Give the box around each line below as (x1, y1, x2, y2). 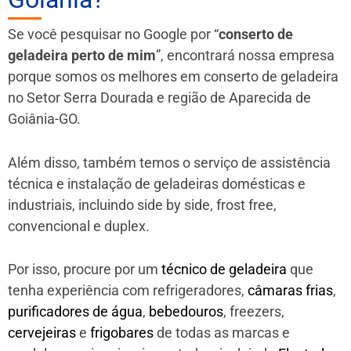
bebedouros (149, 303, 223, 320)
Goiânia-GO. (8, 110, 81, 127)
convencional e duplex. (8, 217, 150, 234)
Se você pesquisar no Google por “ (8, 25, 219, 42)
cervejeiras (8, 324, 76, 342)
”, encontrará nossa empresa (156, 46, 335, 63)
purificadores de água (8, 303, 143, 320)
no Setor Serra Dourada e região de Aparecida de (8, 89, 311, 106)
